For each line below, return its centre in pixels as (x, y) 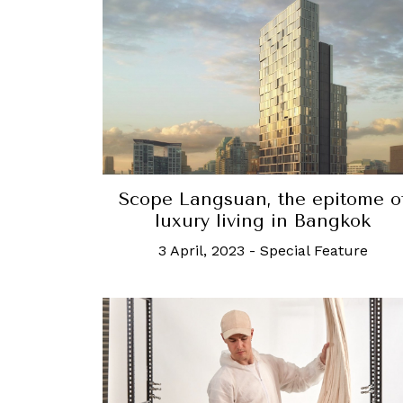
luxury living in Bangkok (263, 220)
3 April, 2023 (201, 250)
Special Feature (313, 250)
